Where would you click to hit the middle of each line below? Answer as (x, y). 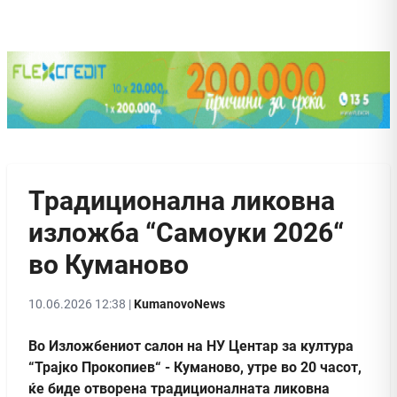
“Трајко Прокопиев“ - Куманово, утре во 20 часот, (195, 367)
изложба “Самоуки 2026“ (186, 232)
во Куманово (109, 264)
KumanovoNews (179, 304)
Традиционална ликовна (182, 200)
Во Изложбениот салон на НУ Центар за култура (191, 346)
